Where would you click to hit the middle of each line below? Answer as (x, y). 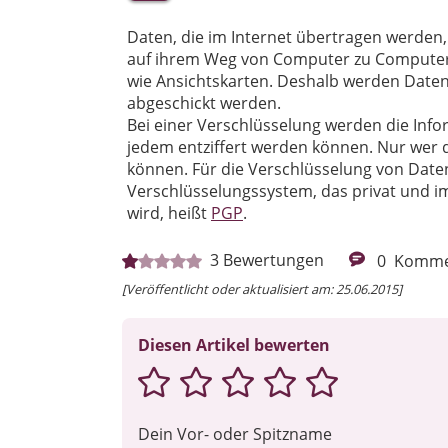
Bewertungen (273, 260)
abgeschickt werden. (204, 103)
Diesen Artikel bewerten (234, 344)
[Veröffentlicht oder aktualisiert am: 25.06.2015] (262, 288)
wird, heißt (169, 213)
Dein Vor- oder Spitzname (235, 433)
